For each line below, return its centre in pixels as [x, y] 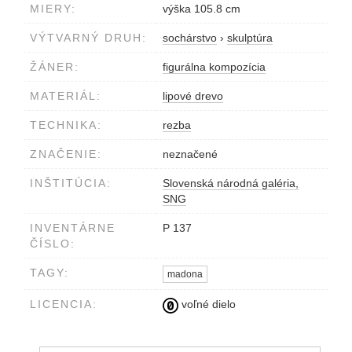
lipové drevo [193, 95]
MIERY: [53, 8]
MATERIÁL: [66, 95]
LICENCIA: [64, 304]
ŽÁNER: [55, 66]
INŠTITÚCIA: [71, 183]
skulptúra [250, 37]
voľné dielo [207, 304]
